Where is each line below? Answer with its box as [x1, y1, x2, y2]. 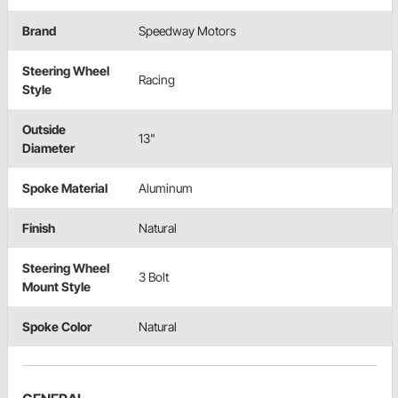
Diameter [22, 140, 75, 156]
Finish [22, 220, 55, 236]
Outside [22, 122, 66, 138]
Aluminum [139, 180, 193, 196]
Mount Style [22, 279, 91, 295]
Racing [139, 72, 175, 88]
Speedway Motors [139, 23, 236, 39]
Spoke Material [22, 180, 107, 196]
